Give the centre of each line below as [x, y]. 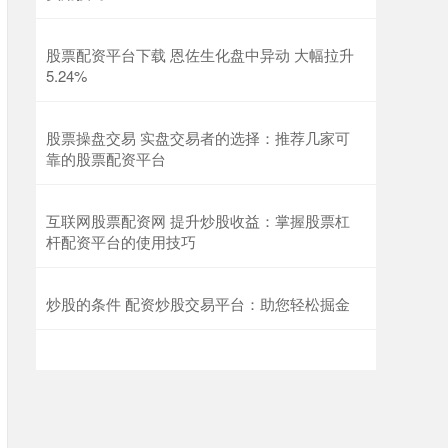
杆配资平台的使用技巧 [121, 241]
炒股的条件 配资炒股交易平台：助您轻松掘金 [198, 303]
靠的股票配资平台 [106, 158]
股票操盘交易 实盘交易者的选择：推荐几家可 [198, 137]
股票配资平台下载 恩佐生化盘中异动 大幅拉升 [200, 54]
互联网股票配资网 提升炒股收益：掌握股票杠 [198, 220]
